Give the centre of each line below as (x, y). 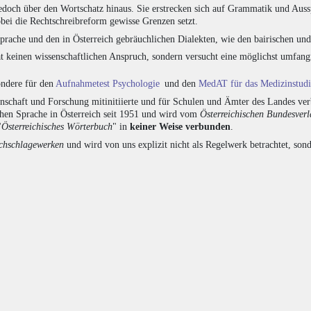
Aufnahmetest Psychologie (108, 83)
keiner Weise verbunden (180, 126)
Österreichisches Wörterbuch (57, 126)
